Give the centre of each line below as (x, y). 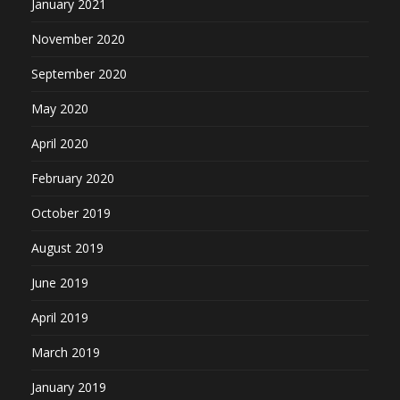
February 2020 (73, 179)
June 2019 (60, 283)
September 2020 (79, 74)
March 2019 (66, 353)
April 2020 (60, 144)
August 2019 (67, 248)
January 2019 (69, 387)
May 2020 (60, 109)
